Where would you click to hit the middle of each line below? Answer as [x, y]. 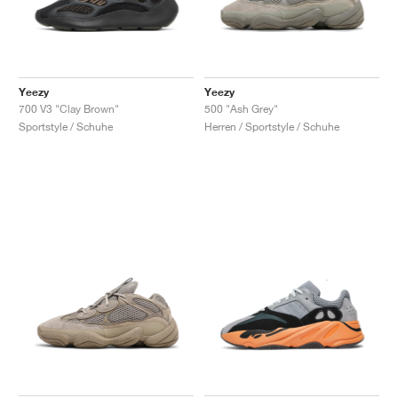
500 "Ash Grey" [241, 108]
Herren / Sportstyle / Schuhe [272, 126]
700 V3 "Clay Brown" [69, 108]
